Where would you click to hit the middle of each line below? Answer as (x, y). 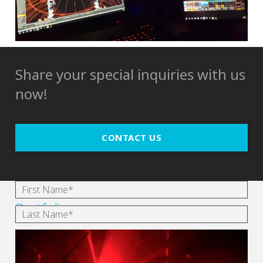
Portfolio (42, 208)
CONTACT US (131, 137)
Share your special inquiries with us (130, 74)
